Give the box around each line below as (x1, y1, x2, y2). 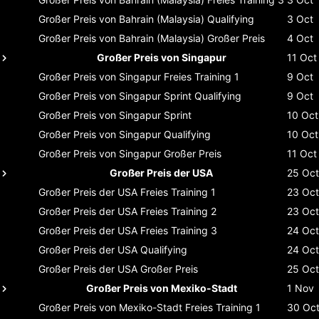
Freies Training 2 (140, 204, 216, 217)
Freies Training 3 (140, 224, 217, 236)
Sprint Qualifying (164, 89, 241, 102)
